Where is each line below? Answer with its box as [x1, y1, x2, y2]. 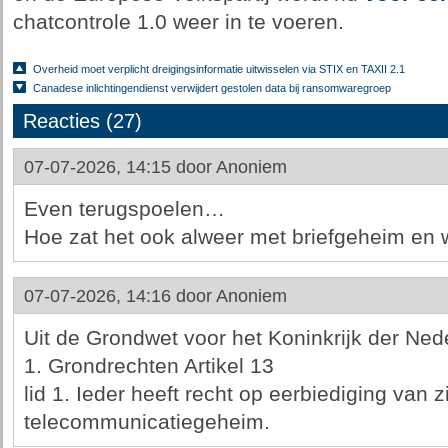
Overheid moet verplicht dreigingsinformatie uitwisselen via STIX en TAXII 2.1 [32, 63, 405, 75]
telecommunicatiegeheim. [23, 410, 270, 434]
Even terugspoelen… [23, 197, 225, 221]
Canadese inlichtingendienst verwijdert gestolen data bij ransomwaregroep [32, 82, 391, 94]
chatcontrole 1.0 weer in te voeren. [12, 10, 344, 34]
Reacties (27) [22, 110, 142, 132]
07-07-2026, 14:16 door [23, 286, 216, 306]
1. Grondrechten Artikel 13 [23, 354, 274, 378]
